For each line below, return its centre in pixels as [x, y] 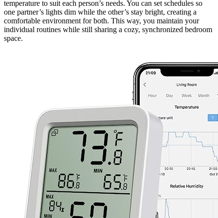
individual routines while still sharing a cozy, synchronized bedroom [108, 29]
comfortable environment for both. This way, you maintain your [101, 20]
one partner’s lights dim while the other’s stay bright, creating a [100, 12]
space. [13, 38]
